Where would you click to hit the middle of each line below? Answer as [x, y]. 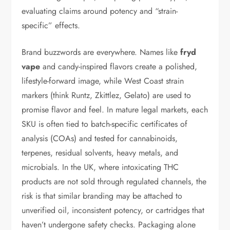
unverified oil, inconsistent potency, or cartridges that [113, 210]
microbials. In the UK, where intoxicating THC [100, 167]
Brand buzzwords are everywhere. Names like [101, 52]
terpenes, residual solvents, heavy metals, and [100, 153]
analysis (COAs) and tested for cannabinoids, [100, 138]
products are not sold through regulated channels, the [114, 181]
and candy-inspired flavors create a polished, [119, 66]
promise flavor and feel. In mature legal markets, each [115, 110]
